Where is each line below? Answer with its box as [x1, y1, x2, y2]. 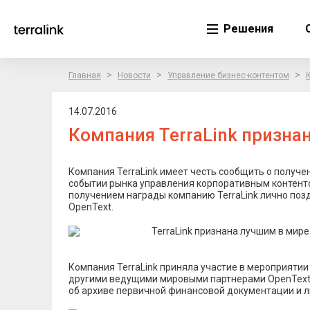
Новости [118, 71, 151, 80]
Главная [69, 71, 101, 80]
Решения [221, 22, 273, 35]
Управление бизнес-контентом [167, 71, 289, 80]
